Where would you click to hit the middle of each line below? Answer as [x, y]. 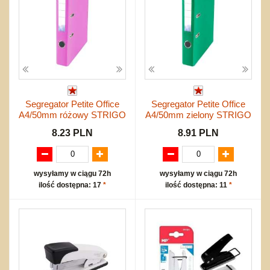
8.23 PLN [72, 133]
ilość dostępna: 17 [71, 185]
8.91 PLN [198, 133]
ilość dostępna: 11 [197, 185]
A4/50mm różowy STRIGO [72, 115]
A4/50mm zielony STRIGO [198, 115]
